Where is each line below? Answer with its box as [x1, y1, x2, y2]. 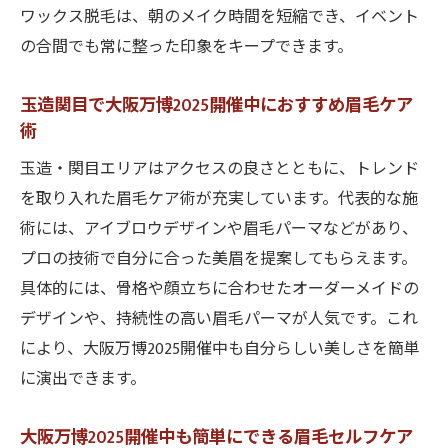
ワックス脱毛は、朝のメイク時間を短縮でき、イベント [20, 4, 419, 31]
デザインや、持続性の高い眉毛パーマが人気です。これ [20, 306, 418, 333]
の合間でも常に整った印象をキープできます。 [20, 34, 353, 61]
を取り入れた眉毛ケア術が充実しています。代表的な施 [20, 186, 418, 213]
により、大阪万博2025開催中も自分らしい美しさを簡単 [20, 336, 420, 363]
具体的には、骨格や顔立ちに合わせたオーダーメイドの [20, 276, 419, 303]
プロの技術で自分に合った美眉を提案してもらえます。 [20, 246, 417, 273]
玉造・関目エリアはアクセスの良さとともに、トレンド [20, 156, 419, 183]
